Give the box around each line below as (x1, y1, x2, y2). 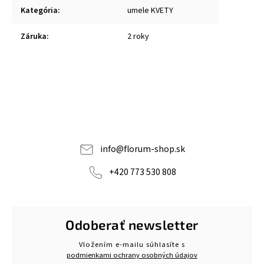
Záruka (21, 30, 47, 42)
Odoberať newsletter (65, 216, 199, 233)
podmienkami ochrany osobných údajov (67, 250, 197, 261)
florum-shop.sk (123, 142, 185, 156)
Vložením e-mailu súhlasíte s (79, 239, 185, 250)
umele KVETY (127, 4, 173, 16)
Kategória (21, 4, 58, 16)
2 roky (127, 30, 149, 42)
